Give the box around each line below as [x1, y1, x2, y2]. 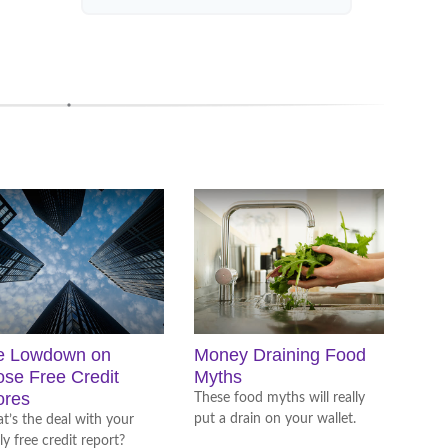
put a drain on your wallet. [194, 412, 356, 426]
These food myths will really [194, 391, 365, 405]
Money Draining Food [194, 345, 366, 365]
